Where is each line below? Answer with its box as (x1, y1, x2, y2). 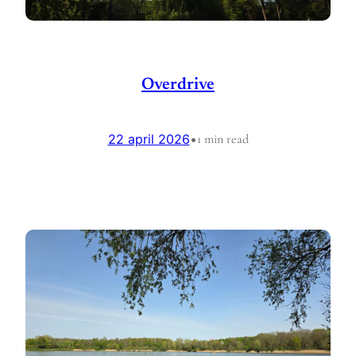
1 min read (196, 130, 249, 147)
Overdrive (141, 76, 215, 94)
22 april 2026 (107, 130, 190, 147)
